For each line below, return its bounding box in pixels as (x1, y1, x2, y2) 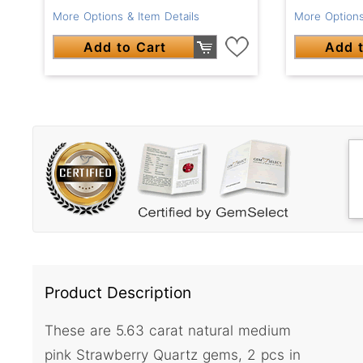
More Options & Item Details (53, 9, 199, 23)
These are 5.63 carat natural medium (45, 322, 291, 340)
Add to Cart (83, 38, 167, 55)
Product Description (45, 282, 191, 302)
